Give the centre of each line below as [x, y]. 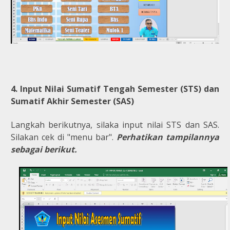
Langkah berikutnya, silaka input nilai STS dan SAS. [115, 124]
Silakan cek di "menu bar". [64, 137]
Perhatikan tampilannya [168, 137]
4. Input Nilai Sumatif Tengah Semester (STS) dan [115, 89]
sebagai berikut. [44, 149]
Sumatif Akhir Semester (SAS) [72, 101]
